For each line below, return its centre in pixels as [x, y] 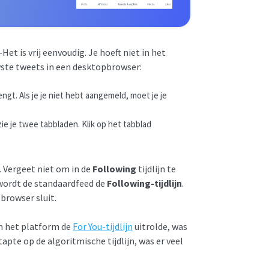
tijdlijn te [156, 168]
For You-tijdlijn [103, 226]
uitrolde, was [160, 226]
